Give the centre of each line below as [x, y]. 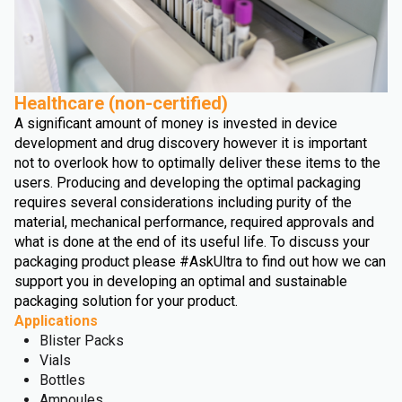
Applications [56, 320]
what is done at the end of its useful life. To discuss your [192, 241]
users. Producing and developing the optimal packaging [188, 182]
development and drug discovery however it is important [191, 143]
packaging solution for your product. [126, 301]
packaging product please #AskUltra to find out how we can [200, 261]
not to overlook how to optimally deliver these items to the [197, 162]
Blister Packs [82, 340]
